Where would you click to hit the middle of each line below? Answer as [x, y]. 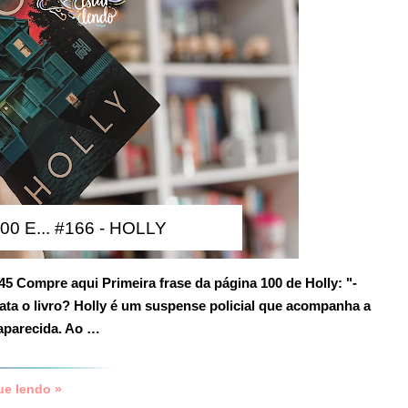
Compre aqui [57, 282]
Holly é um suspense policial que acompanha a [222, 305]
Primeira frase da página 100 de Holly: [222, 282]
